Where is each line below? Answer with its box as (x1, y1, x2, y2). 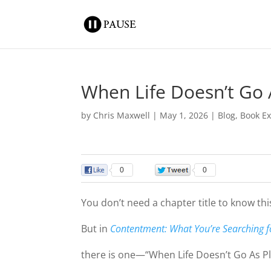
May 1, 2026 (160, 109, 209, 121)
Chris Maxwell (93, 109, 151, 121)
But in (81, 222, 111, 235)
